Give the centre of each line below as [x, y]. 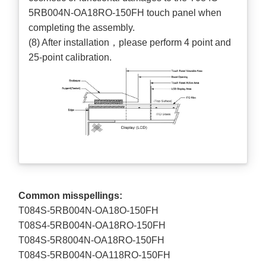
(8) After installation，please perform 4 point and [130, 43]
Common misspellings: [72, 195]
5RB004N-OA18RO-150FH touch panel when [125, 13]
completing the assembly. [82, 28]
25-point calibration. [70, 58]
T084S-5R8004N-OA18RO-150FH [92, 240]
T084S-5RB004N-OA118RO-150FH [95, 255]
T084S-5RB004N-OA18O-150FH [89, 210]
